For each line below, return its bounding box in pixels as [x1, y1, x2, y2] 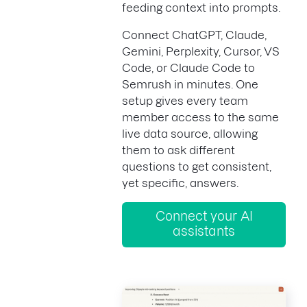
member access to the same [122, 111, 279, 123]
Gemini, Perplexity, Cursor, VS [122, 45, 280, 58]
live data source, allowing [122, 127, 258, 140]
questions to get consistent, [122, 160, 271, 173]
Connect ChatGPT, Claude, [122, 29, 267, 41]
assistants [173, 225, 235, 238]
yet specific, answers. [122, 177, 238, 189]
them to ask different [122, 144, 235, 156]
